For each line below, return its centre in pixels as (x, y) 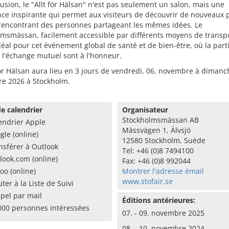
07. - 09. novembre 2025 (163, 213)
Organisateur (145, 110)
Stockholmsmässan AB (160, 120)
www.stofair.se (147, 181)
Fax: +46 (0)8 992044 (156, 161)
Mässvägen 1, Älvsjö (156, 130)
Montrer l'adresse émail (163, 171)
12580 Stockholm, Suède (164, 140)
